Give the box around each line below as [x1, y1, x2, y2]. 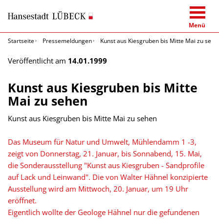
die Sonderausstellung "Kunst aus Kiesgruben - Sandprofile [8, 160, 204, 170]
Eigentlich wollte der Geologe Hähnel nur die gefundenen [8, 207, 199, 217]
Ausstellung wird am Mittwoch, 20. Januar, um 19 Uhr [8, 183, 188, 194]
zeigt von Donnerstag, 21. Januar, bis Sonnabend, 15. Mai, [8, 148, 202, 158]
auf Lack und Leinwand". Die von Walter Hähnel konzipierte [8, 172, 208, 182]
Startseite [8, 36, 34, 45]
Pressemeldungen [43, 36, 92, 45]
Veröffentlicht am [8, 55, 68, 66]
